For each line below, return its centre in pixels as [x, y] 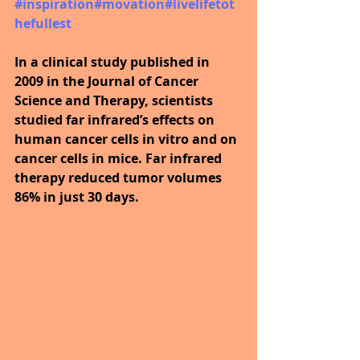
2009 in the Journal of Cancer [108, 82]
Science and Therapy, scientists [115, 101]
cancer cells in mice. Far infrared [120, 159]
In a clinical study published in [114, 62]
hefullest [43, 24]
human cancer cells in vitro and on [127, 139]
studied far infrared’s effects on [116, 120]
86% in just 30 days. [77, 197]
